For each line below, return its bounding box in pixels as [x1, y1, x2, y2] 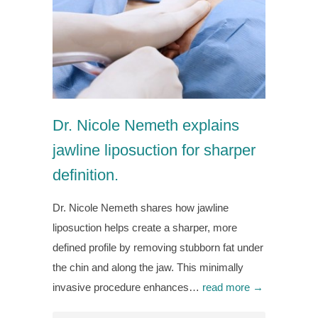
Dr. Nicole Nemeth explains [53, 116, 239, 135]
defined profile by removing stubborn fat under [53, 241, 263, 254]
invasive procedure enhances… [53, 281, 202, 294]
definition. [53, 166, 119, 185]
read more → [202, 281, 263, 294]
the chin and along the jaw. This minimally [53, 261, 243, 274]
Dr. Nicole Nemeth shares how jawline [53, 202, 229, 214]
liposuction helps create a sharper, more [53, 221, 237, 234]
